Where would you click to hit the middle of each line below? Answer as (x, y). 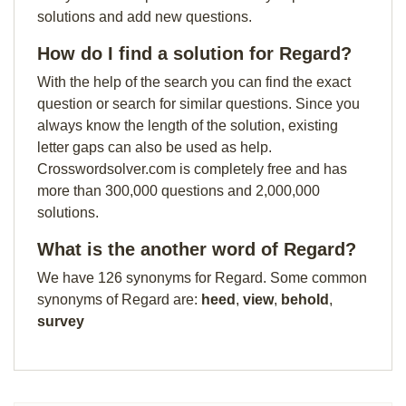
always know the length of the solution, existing (188, 126)
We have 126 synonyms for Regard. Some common (202, 278)
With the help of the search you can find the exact (194, 82)
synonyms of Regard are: (119, 300)
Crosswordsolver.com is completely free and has (192, 169)
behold (305, 300)
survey (61, 321)
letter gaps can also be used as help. (155, 147)
